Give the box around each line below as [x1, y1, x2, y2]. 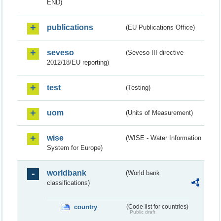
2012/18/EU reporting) [47, 59, 109, 67]
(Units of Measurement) [126, 109, 193, 117]
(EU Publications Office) [126, 24, 195, 32]
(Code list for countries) [126, 204, 188, 210]
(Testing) [126, 84, 151, 92]
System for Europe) [47, 144, 103, 152]
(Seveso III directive [126, 49, 184, 57]
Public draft [129, 209, 155, 215]
